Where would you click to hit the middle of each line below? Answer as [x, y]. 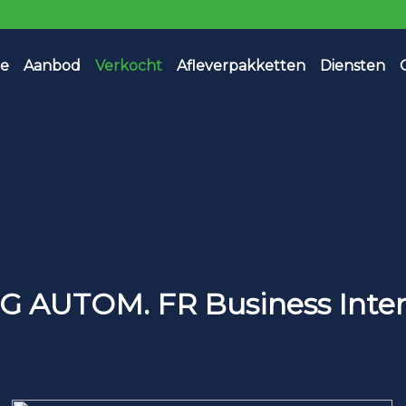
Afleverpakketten [241, 65]
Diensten [352, 65]
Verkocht [128, 65]
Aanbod [52, 65]
